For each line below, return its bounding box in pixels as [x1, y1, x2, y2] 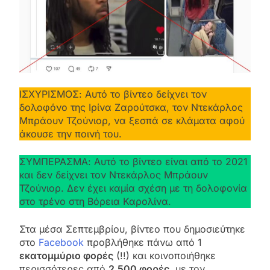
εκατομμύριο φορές [19, 250, 113, 262]
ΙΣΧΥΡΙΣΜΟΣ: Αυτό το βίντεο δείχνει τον [19, 88, 207, 101]
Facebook [39, 236, 84, 249]
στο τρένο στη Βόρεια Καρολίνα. [19, 195, 171, 208]
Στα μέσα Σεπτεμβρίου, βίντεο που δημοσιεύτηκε [19, 223, 245, 236]
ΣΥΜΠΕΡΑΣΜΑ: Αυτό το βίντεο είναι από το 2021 [19, 155, 248, 168]
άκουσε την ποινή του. [19, 128, 122, 140]
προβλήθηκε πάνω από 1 [84, 236, 202, 249]
